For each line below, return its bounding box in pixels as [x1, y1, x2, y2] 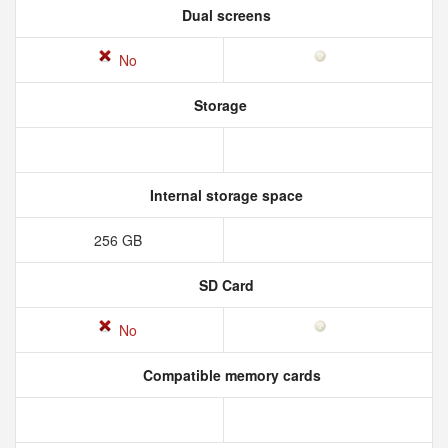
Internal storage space [145, 185, 303, 205]
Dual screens [177, 5, 271, 25]
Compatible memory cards [139, 365, 321, 385]
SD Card [194, 275, 254, 295]
